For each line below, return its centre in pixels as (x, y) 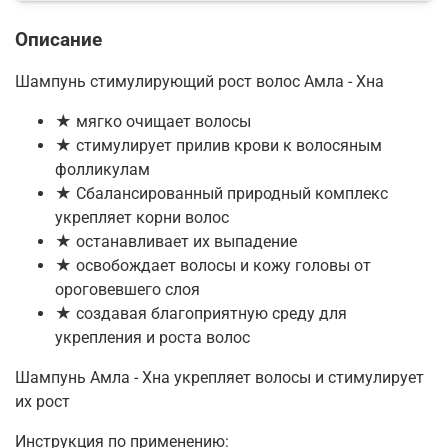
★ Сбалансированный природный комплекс (221, 193)
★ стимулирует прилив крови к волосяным (218, 145)
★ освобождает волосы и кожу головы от (213, 265)
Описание (58, 39)
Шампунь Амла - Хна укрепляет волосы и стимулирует (219, 377)
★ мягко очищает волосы (153, 121)
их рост (42, 401)
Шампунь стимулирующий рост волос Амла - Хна (199, 81)
